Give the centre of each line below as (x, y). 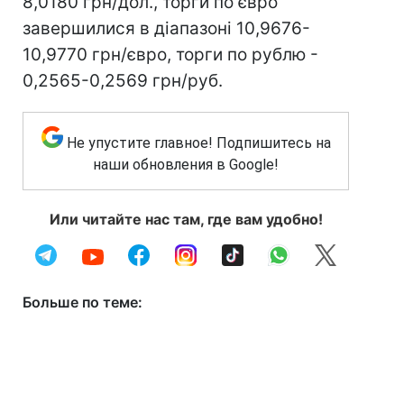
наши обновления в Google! (186, 165)
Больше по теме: (83, 302)
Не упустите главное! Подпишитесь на (198, 143)
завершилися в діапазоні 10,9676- (166, 28)
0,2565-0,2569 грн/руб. (123, 81)
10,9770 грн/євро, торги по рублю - (170, 55)
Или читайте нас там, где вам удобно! (186, 219)
